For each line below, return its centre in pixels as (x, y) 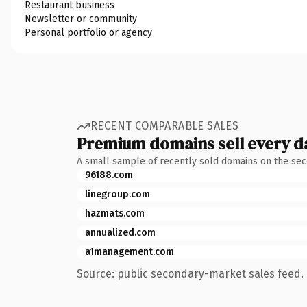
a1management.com (130, 251)
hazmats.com (115, 213)
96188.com (109, 175)
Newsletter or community (81, 19)
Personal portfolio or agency (88, 32)
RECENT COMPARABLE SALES (165, 126)
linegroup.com (118, 194)
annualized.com (120, 232)
